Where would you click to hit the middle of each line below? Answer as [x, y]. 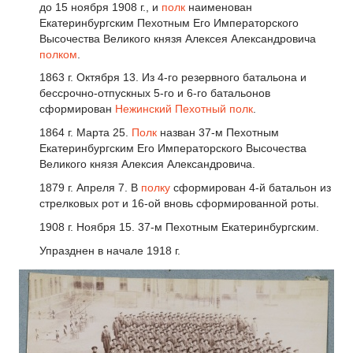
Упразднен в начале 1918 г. [110, 250]
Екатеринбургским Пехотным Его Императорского [169, 22]
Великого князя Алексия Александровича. [147, 164]
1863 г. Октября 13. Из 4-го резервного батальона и [173, 78]
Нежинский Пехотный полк [184, 109]
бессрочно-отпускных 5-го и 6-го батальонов [155, 93]
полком [58, 54]
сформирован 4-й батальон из [251, 187]
